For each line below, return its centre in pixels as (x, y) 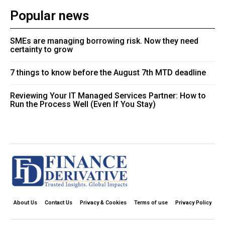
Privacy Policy (193, 202)
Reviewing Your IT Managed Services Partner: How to (108, 95)
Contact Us (59, 202)
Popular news (49, 15)
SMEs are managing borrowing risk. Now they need (104, 41)
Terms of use (151, 202)
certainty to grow (41, 49)
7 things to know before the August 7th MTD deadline (108, 72)
